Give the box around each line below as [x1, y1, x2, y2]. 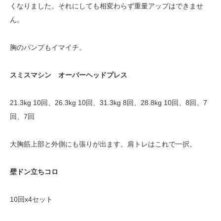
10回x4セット [10, 195, 53, 204]
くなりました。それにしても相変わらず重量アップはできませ [10, 2, 203, 10]
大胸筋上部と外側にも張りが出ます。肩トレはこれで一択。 [10, 140, 196, 148]
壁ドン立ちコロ [10, 168, 58, 176]
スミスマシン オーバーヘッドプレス [10, 71, 127, 79]
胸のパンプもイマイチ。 [10, 43, 86, 52]
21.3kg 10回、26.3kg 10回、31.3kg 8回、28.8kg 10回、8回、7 [10, 99, 207, 107]
